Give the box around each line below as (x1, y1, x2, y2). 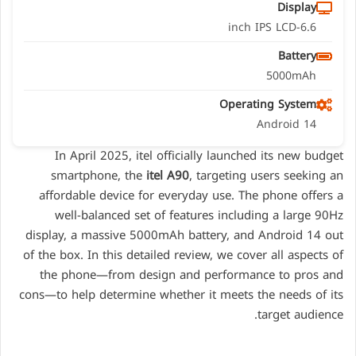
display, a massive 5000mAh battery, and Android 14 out (25, 224, 343, 247)
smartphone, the (51, 164, 146, 188)
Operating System (219, 94, 316, 116)
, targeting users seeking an (189, 164, 343, 188)
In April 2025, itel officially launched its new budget (55, 145, 343, 168)
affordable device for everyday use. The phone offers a (39, 184, 343, 207)
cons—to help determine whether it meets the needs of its (19, 284, 343, 307)
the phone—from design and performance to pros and (40, 264, 343, 287)
